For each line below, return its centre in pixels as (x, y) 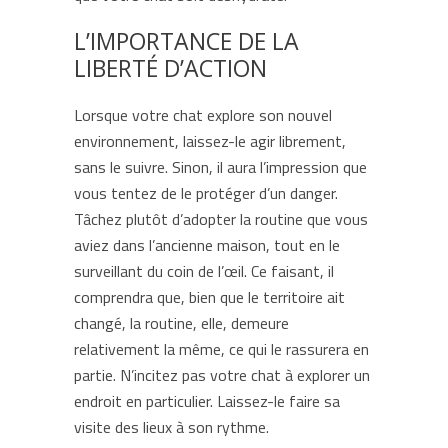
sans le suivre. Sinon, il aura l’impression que (220, 167)
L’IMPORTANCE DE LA (186, 41)
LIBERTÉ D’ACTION (170, 68)
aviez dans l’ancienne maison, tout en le (207, 245)
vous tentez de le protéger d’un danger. (206, 193)
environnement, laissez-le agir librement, (210, 141)
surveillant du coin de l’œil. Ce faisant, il (204, 271)
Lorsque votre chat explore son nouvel (203, 115)
